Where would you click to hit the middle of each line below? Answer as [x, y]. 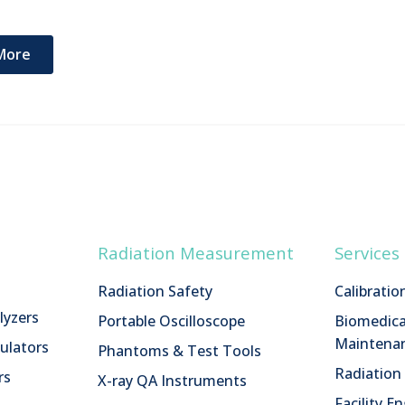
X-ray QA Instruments [172, 381]
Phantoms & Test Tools [179, 351]
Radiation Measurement [196, 253]
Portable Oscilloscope [171, 321]
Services [367, 253]
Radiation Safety [155, 291]
